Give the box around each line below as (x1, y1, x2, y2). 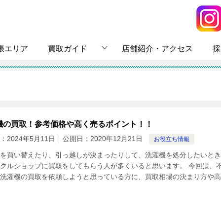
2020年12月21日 (90, 134, 143, 143)
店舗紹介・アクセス (122, 44, 193, 53)
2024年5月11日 (7, 134, 55, 143)
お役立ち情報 (154, 135, 189, 143)
